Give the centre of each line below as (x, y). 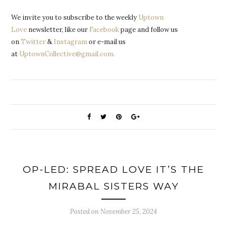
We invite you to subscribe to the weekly (75, 17)
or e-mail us (107, 42)
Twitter (33, 42)
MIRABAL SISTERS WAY (113, 186)
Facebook (104, 29)
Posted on (85, 211)
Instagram (71, 42)
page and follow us (149, 29)
